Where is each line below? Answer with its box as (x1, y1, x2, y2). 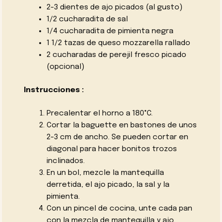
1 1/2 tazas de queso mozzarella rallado (46, 39, 190, 48)
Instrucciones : (24, 86, 84, 95)
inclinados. (46, 157, 85, 165)
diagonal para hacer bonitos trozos (46, 145, 177, 153)
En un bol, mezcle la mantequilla (46, 168, 164, 177)
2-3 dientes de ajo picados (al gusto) (46, 3, 182, 12)
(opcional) (46, 63, 84, 71)
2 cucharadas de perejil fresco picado (46, 51, 186, 59)
